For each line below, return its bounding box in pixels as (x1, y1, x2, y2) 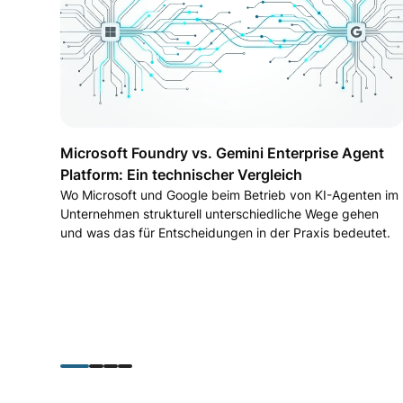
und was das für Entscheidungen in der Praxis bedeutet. (60, 224, 391, 240)
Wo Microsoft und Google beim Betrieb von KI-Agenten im (60, 186, 399, 202)
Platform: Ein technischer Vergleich (60, 165, 303, 184)
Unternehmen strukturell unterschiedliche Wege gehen (60, 205, 380, 221)
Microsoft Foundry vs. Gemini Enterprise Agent (60, 143, 385, 162)
